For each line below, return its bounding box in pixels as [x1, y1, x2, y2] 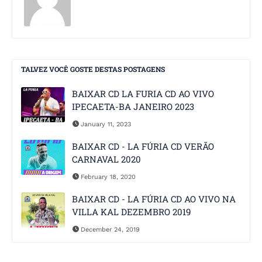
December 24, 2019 [81, 226, 140, 234]
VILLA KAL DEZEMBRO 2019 [72, 206, 191, 218]
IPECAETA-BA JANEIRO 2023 [72, 101, 194, 113]
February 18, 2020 [81, 173, 136, 181]
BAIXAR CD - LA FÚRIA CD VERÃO [72, 140, 214, 153]
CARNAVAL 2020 [72, 153, 141, 166]
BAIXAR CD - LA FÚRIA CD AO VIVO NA [72, 193, 236, 205]
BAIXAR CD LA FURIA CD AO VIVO [72, 88, 214, 100]
